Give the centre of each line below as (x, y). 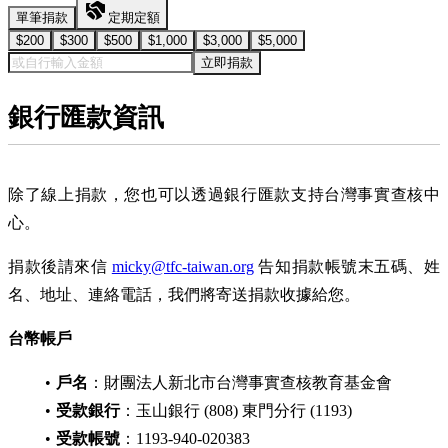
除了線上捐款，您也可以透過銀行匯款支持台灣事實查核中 (224, 195)
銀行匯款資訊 (86, 118)
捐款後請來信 (60, 267)
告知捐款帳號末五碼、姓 (347, 267)
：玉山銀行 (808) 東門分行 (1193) (236, 411)
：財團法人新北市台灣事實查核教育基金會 (240, 383)
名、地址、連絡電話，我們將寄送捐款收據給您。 (184, 295)
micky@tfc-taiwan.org (182, 267)
